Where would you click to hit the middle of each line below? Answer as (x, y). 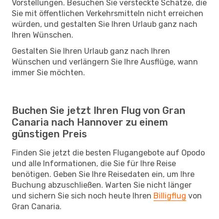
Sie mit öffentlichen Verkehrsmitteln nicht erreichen (108, 13)
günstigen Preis (49, 134)
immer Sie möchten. (48, 72)
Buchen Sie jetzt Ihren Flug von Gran (99, 110)
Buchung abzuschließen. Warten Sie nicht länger (102, 185)
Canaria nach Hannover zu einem (90, 122)
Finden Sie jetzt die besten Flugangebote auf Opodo (108, 153)
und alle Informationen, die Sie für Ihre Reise (94, 163)
